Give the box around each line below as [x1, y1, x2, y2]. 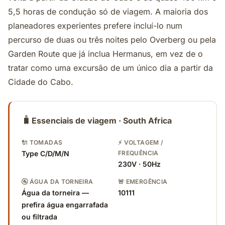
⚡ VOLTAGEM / [118, 139, 164, 146]
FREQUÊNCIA [118, 149, 159, 157]
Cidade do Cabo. [8, 77, 73, 87]
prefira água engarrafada [22, 200, 108, 209]
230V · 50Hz [118, 160, 161, 168]
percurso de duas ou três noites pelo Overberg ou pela [8, 35, 216, 45]
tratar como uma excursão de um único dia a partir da [8, 63, 213, 73]
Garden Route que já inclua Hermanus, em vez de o [8, 49, 203, 59]
